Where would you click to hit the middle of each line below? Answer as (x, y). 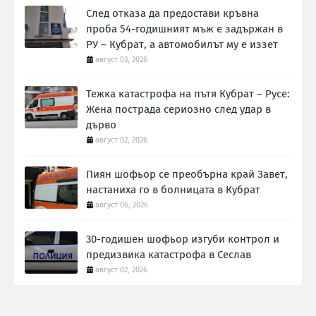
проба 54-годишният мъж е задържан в (184, 29)
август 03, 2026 (121, 60)
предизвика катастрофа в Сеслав (169, 255)
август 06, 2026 (122, 205)
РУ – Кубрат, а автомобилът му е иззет (182, 45)
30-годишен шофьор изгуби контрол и (183, 239)
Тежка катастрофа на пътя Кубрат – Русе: (188, 94)
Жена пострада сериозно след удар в (178, 110)
